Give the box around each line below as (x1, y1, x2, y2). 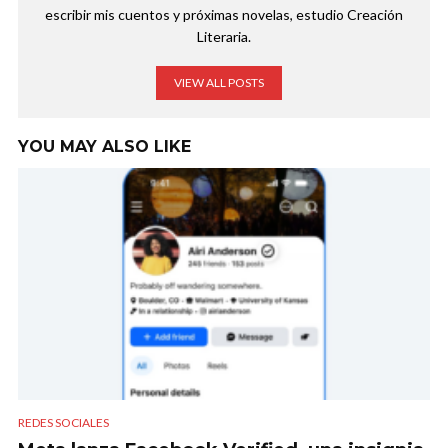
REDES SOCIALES (18, 414, 109, 430)
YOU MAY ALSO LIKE (18, 137, 191, 157)
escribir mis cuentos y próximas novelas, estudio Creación (45, 6, 403, 24)
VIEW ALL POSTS (174, 75, 264, 91)
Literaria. (197, 28, 251, 46)
